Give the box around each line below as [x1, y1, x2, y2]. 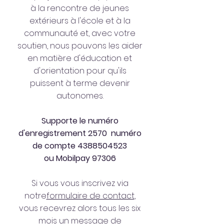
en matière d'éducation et [27, 52, 132, 64]
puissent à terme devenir [29, 77, 130, 89]
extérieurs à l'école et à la [29, 15, 130, 26]
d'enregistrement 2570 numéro [18, 127, 141, 139]
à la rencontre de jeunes [30, 2, 129, 14]
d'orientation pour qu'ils [33, 65, 126, 76]
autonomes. [56, 90, 103, 101]
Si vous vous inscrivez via [31, 177, 128, 189]
